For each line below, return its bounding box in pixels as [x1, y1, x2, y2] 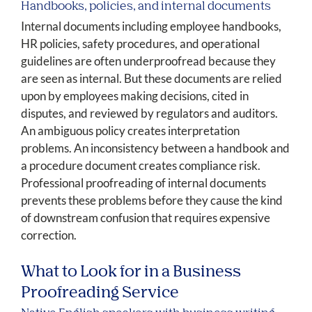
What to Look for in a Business [21, 265, 241, 281]
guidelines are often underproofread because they [21, 54, 276, 69]
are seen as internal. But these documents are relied [21, 71, 282, 86]
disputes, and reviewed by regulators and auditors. [21, 106, 278, 121]
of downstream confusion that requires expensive [21, 210, 270, 226]
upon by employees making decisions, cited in [21, 88, 249, 104]
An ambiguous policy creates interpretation [21, 123, 240, 139]
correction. [21, 228, 77, 243]
